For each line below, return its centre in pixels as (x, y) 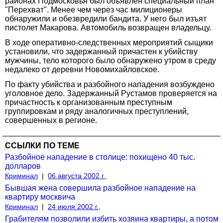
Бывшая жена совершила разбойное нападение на (100, 188)
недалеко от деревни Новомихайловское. (82, 69)
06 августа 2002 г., (77, 175)
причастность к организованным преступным (89, 102)
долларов (23, 166)
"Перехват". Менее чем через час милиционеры (94, 9)
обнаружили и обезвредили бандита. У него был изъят (106, 18)
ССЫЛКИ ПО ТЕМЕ (42, 145)
